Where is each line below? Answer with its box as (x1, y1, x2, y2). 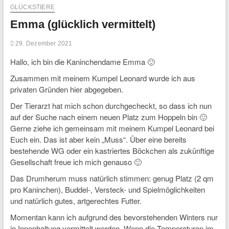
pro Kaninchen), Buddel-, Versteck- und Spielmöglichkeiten (10, 184, 205, 195)
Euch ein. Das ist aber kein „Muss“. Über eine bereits (10, 134, 187, 145)
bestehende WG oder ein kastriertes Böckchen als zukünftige (10, 145, 214, 156)
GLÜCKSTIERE (10, 4, 55, 11)
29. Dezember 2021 (13, 40, 73, 47)
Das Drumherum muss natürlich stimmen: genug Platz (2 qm (10, 173, 214, 184)
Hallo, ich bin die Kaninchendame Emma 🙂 (10, 56, 155, 67)
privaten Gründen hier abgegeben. (10, 84, 123, 95)
